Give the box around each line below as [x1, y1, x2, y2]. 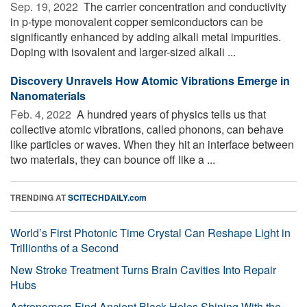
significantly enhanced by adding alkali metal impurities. [10, 28, 281, 45]
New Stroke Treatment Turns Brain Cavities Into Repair [10, 261, 276, 278]
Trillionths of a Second [10, 239, 119, 256]
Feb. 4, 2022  [10, 106, 74, 122]
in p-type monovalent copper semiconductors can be [10, 13, 263, 29]
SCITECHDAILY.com [68, 191, 147, 204]
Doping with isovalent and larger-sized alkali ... [10, 43, 236, 60]
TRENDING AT [10, 191, 68, 204]
